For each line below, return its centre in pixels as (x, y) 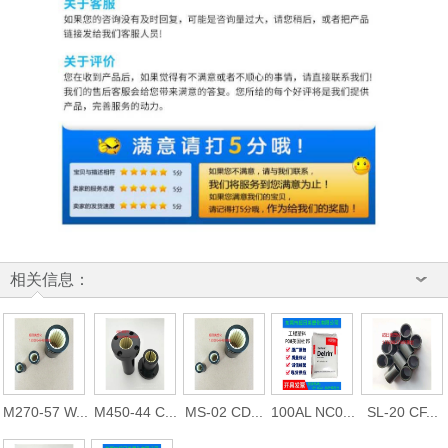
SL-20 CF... (402, 411)
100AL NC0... (313, 411)
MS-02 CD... (224, 411)
